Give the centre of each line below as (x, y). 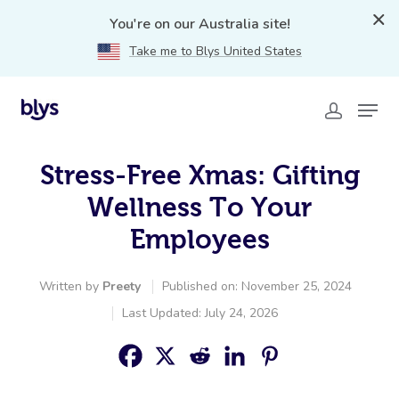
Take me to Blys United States (216, 51)
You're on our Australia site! (199, 24)
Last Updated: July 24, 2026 (200, 313)
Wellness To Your (199, 207)
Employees (199, 239)
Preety (121, 286)
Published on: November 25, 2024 (256, 286)
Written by (70, 286)
